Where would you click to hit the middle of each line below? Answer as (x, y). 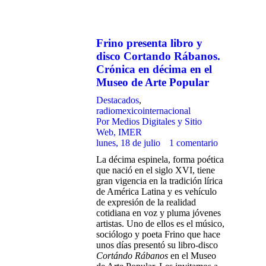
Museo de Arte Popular (153, 82)
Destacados (118, 100)
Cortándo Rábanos (132, 256)
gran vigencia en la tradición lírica (159, 181)
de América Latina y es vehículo (156, 191)
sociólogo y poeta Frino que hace (158, 234)
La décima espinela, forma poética (160, 159)
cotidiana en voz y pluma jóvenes (159, 213)
